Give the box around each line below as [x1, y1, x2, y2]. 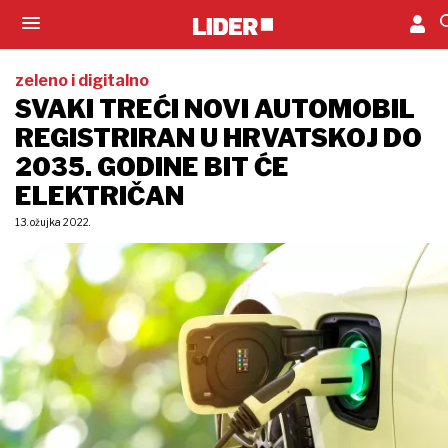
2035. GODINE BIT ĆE [15, 152, 289, 182]
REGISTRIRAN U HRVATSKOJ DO [15, 123, 422, 153]
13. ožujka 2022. [15, 216, 90, 228]
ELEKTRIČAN [15, 181, 184, 211]
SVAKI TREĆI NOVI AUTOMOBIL [15, 94, 415, 124]
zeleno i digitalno [15, 71, 149, 90]
